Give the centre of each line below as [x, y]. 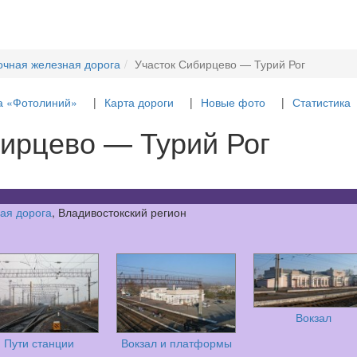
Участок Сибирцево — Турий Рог [220, 64]
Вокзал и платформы [176, 343]
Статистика [321, 102]
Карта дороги [139, 102]
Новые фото [233, 102]
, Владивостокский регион [119, 212]
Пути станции [39, 343]
